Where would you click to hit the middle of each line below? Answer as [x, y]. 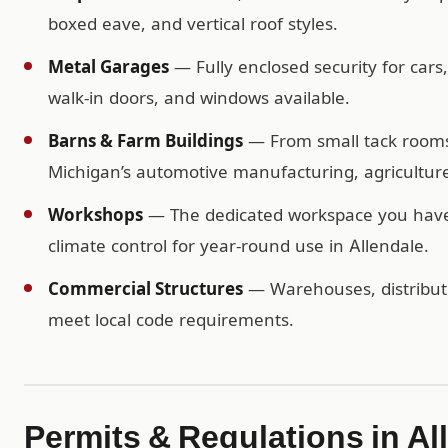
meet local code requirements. [171, 320]
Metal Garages [108, 67]
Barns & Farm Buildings [145, 141]
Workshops [95, 215]
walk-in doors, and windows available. [199, 98]
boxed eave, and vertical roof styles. [193, 24]
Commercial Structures [145, 289]
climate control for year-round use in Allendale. [238, 246]
